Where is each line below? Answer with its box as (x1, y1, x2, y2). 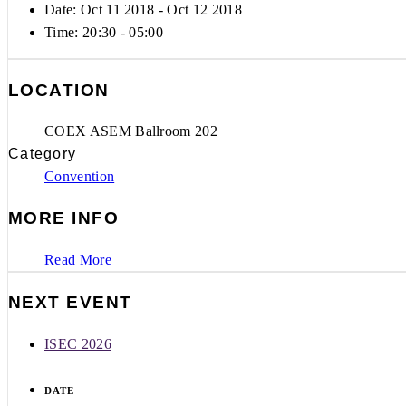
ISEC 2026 (44, 336, 111, 353)
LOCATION (8, 80, 110, 100)
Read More (44, 251, 111, 267)
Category (8, 146, 77, 162)
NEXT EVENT (8, 293, 132, 313)
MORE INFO (8, 208, 120, 228)
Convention (44, 169, 115, 185)
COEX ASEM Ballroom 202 (44, 123, 218, 140)
